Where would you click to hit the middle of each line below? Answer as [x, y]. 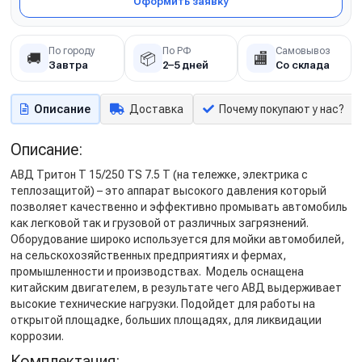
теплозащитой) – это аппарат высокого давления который [168, 191]
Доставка [156, 109]
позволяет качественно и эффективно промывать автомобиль [179, 207]
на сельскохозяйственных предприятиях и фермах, [148, 255]
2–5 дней [185, 65]
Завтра [68, 65]
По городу [72, 51]
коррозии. [37, 336]
